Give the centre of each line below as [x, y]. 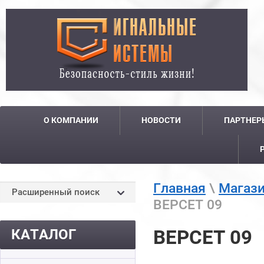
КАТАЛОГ [44, 235]
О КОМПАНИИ [71, 120]
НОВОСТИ [161, 120]
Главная [179, 188]
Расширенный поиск [56, 192]
